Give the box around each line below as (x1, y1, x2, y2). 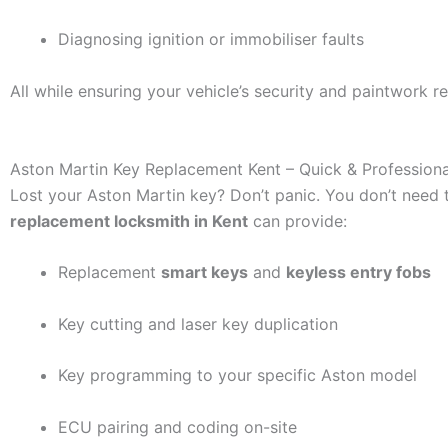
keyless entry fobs (286, 262, 431, 283)
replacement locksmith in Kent (10, 210, 248, 231)
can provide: (248, 210, 347, 231)
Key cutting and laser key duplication (58, 313, 338, 334)
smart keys (161, 262, 248, 283)
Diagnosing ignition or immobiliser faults (58, 29, 364, 50)
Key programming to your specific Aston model (58, 365, 417, 386)
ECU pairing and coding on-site (58, 417, 297, 438)
